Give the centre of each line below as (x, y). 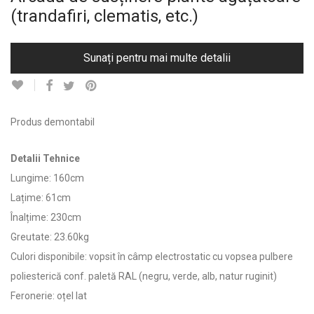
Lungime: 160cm (47, 178)
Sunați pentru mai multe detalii (157, 57)
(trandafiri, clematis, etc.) (104, 16)
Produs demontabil (53, 122)
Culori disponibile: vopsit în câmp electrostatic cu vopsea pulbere (152, 256)
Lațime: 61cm (41, 197)
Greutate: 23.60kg (50, 237)
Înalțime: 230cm (46, 217)
